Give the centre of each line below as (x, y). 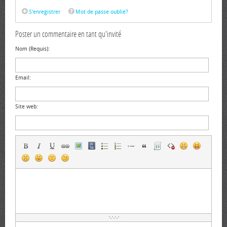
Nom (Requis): (32, 49)
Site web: (27, 107)
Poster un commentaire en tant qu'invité (68, 34)
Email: (23, 78)
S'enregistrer (45, 12)
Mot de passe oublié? (102, 12)
